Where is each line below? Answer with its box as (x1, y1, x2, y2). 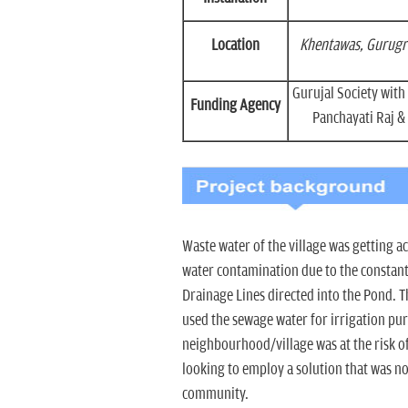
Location (210, 36, 260, 55)
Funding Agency (189, 96, 280, 115)
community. (181, 384, 249, 403)
